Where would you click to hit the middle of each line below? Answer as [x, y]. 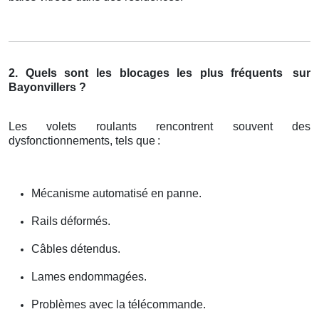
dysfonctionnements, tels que [82, 141]
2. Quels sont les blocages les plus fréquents [146, 73]
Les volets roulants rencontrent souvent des [159, 127]
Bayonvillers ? [47, 88]
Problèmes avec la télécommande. [119, 305]
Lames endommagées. [89, 277]
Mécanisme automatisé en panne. [116, 194]
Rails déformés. [71, 221]
